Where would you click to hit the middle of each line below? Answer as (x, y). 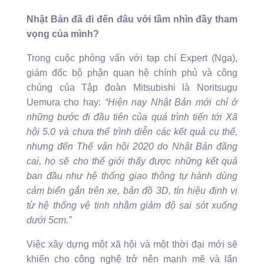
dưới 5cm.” (49, 220)
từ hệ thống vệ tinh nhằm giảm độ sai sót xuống (132, 206)
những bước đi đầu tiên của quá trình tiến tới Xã (132, 117)
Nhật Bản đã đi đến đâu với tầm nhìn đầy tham (132, 19)
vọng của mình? (62, 34)
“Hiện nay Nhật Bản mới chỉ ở (171, 103)
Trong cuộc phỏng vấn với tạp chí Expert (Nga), (132, 58)
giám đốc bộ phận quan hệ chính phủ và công (132, 73)
